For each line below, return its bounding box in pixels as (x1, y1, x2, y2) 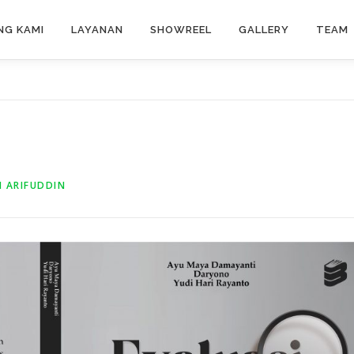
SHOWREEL (150, 24, 212, 36)
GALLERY (239, 24, 289, 36)
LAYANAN (71, 24, 123, 36)
